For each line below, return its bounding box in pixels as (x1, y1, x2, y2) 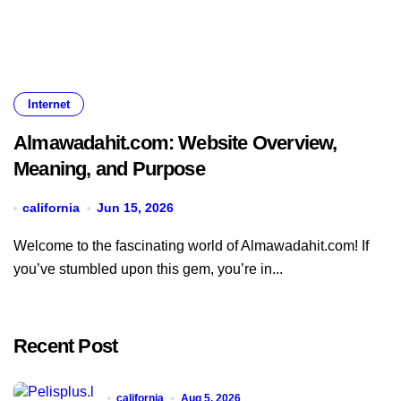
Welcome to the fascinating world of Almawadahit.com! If (13, 238, 27, 253)
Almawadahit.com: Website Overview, (13, 132, 337, 154)
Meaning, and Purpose (13, 158, 205, 180)
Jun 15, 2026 (96, 200, 174, 215)
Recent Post (13, 334, 118, 357)
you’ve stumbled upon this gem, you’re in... (13, 261, 283, 277)
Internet (28, 98, 70, 111)
